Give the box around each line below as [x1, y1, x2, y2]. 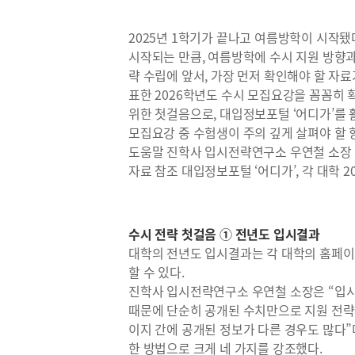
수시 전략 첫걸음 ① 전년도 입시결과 [128, 224, 320, 243]
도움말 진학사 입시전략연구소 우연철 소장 [128, 142, 352, 161]
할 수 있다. [128, 262, 185, 281]
